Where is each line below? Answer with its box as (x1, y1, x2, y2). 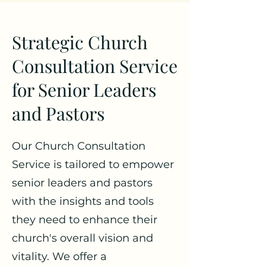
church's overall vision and (12, 232, 153, 245)
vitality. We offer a (12, 250, 107, 263)
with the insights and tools (12, 195, 154, 208)
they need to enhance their (12, 213, 157, 226)
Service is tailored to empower (12, 158, 174, 171)
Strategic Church (12, 30, 148, 54)
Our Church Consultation (12, 140, 145, 153)
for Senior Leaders (12, 78, 156, 102)
